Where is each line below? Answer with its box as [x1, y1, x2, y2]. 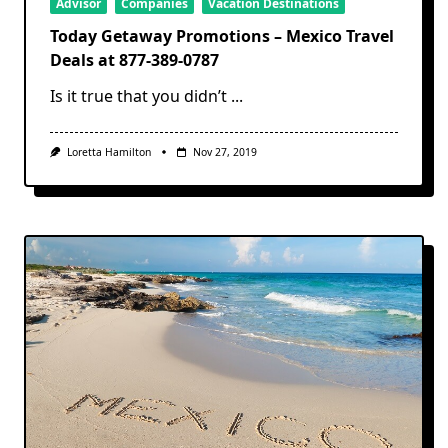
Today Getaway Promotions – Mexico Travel [50, 25, 394, 48]
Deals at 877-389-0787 [50, 49, 219, 72]
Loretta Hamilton [66, 145, 151, 160]
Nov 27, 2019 [192, 145, 257, 160]
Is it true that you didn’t [50, 85, 227, 108]
